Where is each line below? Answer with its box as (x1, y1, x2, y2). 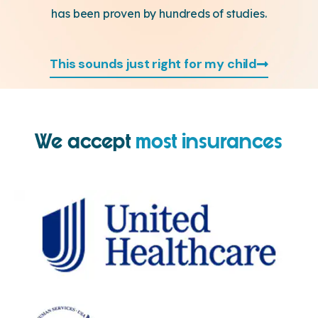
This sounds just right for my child (50, 55, 257, 73)
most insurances (136, 128, 283, 157)
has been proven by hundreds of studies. (51, 6, 267, 21)
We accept (35, 128, 136, 157)
